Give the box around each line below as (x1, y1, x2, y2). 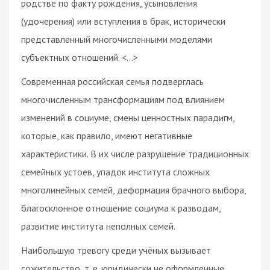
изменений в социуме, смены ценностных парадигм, (21, 111, 234, 124)
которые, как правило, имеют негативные (21, 129, 192, 142)
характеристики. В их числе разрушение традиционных (21, 147, 249, 160)
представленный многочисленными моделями (21, 33, 212, 45)
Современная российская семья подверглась (21, 75, 204, 87)
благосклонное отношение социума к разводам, (21, 201, 221, 214)
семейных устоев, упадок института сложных (21, 165, 210, 178)
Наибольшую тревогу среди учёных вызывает (21, 243, 211, 256)
